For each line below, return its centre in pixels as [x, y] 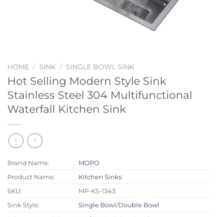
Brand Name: [28, 163]
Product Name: [31, 177]
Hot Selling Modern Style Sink [87, 81]
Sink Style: [23, 205]
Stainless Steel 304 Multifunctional [100, 95]
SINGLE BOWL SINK [100, 67]
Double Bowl [139, 205]
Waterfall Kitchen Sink [67, 109]
